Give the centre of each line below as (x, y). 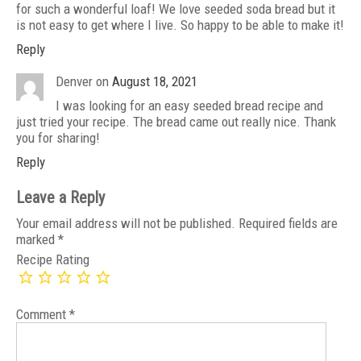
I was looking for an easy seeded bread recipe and (189, 106)
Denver (74, 82)
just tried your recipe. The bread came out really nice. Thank (176, 122)
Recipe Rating (53, 260)
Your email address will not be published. (126, 224)
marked (37, 240)
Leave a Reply (60, 198)
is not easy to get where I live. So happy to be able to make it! (180, 25)
